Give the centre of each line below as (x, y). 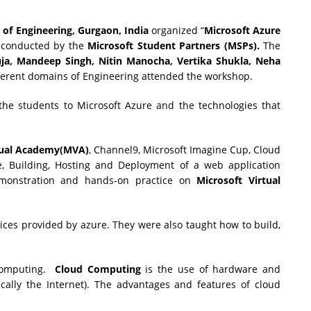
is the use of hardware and (211, 269)
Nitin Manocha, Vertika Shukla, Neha (190, 60)
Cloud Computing (98, 269)
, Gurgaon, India (111, 30)
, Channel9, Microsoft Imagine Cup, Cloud (185, 149)
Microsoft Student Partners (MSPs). (175, 45)
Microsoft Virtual (238, 180)
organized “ (177, 30)
